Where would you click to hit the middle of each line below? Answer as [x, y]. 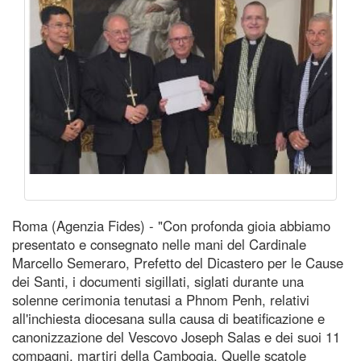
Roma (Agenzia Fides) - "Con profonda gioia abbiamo [171, 225]
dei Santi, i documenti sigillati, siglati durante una [158, 281]
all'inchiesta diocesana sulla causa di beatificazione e [168, 318]
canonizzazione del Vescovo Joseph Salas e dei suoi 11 [176, 336]
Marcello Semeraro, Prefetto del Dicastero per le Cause [178, 262]
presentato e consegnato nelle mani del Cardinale [159, 244]
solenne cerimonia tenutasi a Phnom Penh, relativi [161, 299]
